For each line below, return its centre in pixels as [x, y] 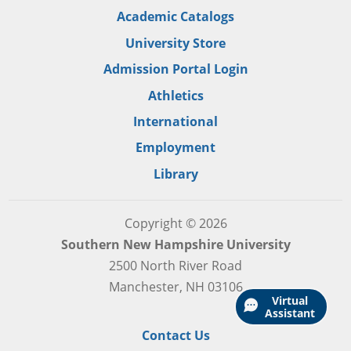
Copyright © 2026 [175, 223]
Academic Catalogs [175, 17]
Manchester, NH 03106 [175, 286]
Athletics [175, 95]
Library [175, 174]
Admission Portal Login [175, 69]
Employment [175, 148]
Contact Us [175, 335]
